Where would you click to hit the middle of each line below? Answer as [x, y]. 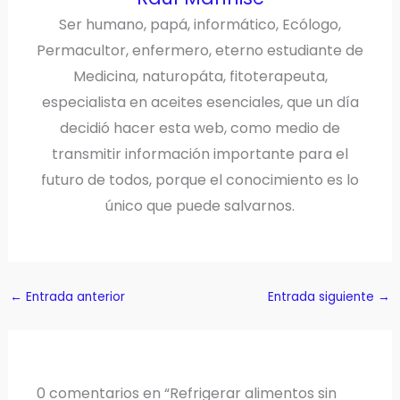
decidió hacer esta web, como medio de [200, 128]
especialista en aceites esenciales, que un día [200, 102]
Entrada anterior [73, 297]
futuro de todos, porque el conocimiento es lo [200, 180]
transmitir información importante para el [200, 154]
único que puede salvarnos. [200, 206]
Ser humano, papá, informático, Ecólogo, [200, 25]
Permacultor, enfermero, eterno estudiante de [200, 50]
